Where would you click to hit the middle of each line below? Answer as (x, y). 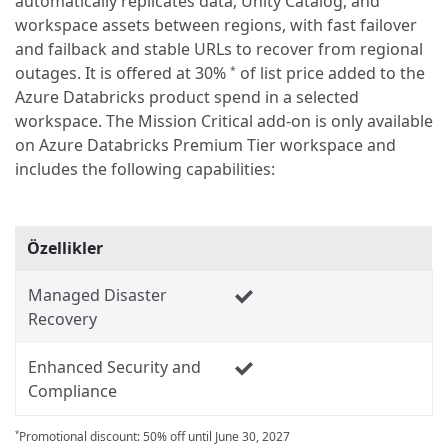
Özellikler (65, 247)
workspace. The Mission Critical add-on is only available (224, 121)
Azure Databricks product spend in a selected (187, 97)
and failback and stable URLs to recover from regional (219, 49)
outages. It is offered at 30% (122, 73)
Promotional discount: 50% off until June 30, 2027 (154, 436)
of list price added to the (330, 73)
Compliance (72, 390)
